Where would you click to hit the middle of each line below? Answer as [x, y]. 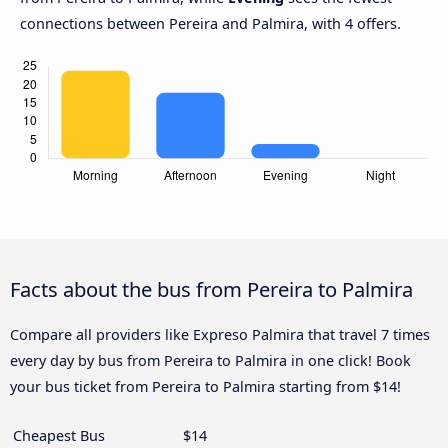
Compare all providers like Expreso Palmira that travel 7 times [220, 335]
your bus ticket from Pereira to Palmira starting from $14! [205, 387]
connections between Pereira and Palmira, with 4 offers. [210, 24]
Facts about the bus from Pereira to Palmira [211, 289]
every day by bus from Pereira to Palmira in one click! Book [210, 361]
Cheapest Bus [59, 436]
